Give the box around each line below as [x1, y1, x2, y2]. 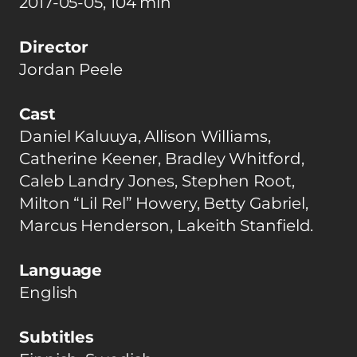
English [19, 283, 79, 303]
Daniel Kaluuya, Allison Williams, [19, 127, 271, 147]
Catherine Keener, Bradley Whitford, [19, 149, 304, 169]
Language [19, 261, 103, 280]
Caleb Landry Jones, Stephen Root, [19, 171, 295, 191]
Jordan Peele [19, 60, 123, 80]
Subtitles [19, 328, 95, 347]
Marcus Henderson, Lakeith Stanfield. [19, 216, 314, 236]
